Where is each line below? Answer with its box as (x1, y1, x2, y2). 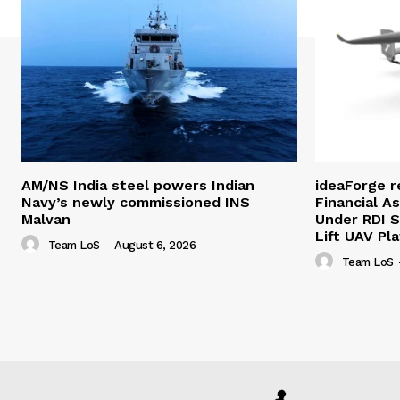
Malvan (21, 210, 71, 228)
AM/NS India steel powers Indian (21, 176, 254, 194)
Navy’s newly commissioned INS (21, 193, 250, 211)
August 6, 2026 (114, 238, 196, 253)
